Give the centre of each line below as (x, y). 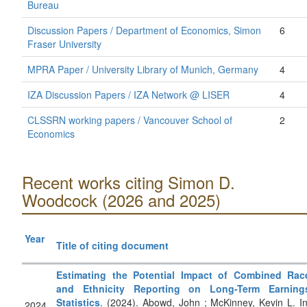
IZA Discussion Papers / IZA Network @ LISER (128, 95)
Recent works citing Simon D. (128, 182)
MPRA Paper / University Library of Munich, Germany (143, 69)
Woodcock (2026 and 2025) (121, 200)
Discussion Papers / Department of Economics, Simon (144, 30)
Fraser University (64, 44)
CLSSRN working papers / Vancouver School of (130, 120)
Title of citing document (112, 245)
